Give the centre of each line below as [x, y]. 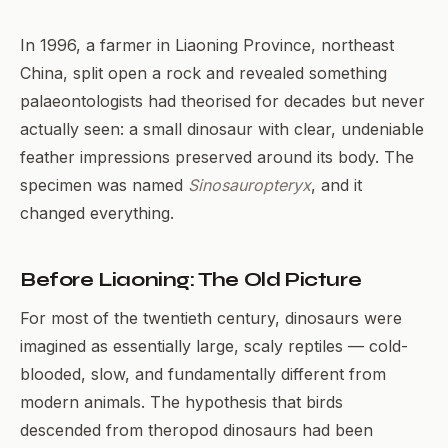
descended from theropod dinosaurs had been [196, 430]
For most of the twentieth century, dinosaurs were [211, 318]
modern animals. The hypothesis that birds [181, 402]
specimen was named [104, 185]
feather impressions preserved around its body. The [217, 157]
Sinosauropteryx [249, 185]
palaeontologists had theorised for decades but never [222, 101]
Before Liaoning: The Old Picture [191, 279]
